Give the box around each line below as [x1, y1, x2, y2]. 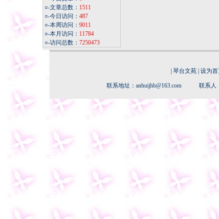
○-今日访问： [43, 13, 79, 20]
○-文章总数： [43, 4, 79, 11]
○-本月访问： [43, 30, 79, 37]
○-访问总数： [43, 39, 79, 46]
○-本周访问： [43, 22, 79, 28]
